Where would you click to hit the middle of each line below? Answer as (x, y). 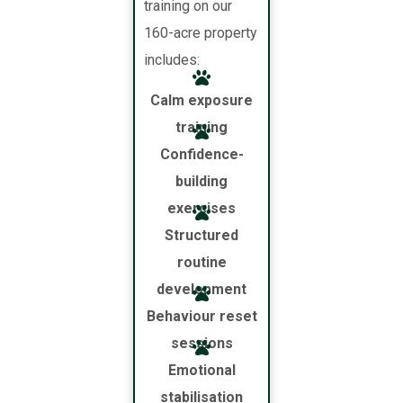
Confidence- (201, 155)
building (201, 182)
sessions (201, 344)
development (201, 290)
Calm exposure (201, 101)
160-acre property (201, 33)
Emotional (201, 371)
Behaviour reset (201, 317)
